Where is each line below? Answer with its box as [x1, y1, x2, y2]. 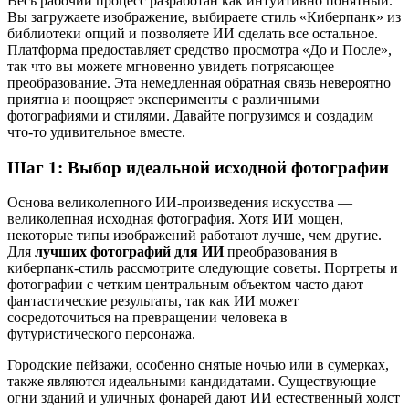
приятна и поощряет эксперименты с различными [7, 90, 320, 107]
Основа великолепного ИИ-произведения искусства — [7, 194, 352, 211]
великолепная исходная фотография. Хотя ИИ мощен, [7, 211, 343, 227]
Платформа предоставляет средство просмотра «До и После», [7, 41, 392, 58]
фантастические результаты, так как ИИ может [7, 293, 299, 309]
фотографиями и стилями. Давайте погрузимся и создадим [7, 107, 373, 123]
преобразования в [224, 244, 338, 260]
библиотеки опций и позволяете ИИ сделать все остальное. [7, 25, 378, 41]
